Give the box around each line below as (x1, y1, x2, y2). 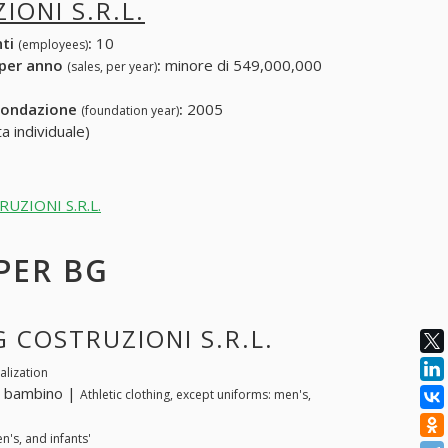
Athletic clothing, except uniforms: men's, (80, 386, 311, 404)
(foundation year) (80, 102, 179, 120)
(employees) (17, 36, 88, 54)
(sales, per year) (66, 58, 157, 76)
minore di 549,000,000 (160, 55, 322, 76)
